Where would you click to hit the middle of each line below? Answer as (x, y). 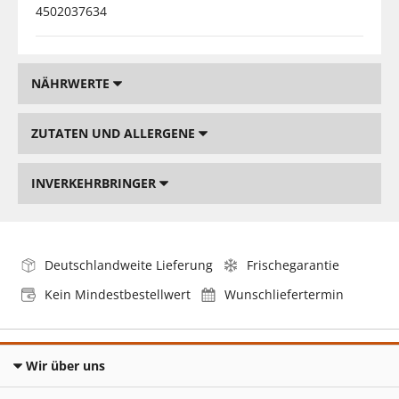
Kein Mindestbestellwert (118, 294)
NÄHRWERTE (72, 83)
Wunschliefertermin (284, 294)
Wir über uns (65, 365)
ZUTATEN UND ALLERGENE (115, 133)
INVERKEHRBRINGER (95, 183)
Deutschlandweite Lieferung (129, 265)
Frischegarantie (293, 265)
